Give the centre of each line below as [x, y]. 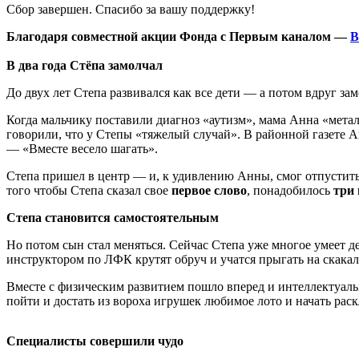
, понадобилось [290, 190]
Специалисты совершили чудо [95, 341]
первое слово [209, 190]
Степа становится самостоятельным [113, 217]
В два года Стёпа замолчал [85, 65]
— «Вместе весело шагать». [84, 148]
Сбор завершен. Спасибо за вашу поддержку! [131, 9]
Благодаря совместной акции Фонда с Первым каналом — [178, 36]
